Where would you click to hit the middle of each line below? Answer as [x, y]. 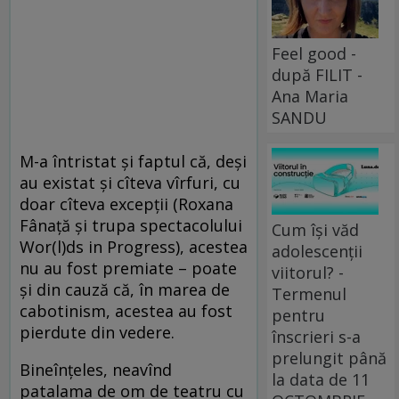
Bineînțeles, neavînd [96, 370]
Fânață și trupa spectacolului [131, 226]
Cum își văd [316, 229]
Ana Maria [310, 96]
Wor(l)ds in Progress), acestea [134, 247]
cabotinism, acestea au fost [126, 311]
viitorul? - [308, 272]
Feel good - [314, 53]
